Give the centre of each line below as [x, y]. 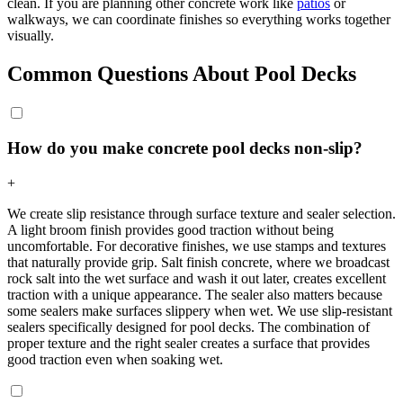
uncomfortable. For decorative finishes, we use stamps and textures [197, 246]
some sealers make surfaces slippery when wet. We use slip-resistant [200, 310]
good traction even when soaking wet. [115, 359]
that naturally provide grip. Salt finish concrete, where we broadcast [198, 262]
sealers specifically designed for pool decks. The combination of [188, 327]
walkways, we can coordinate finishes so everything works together [199, 19]
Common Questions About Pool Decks [182, 73]
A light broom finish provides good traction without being [170, 229]
